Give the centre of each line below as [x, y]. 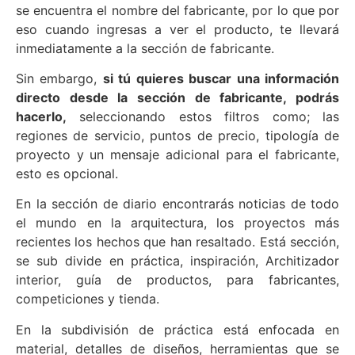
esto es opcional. [67, 173]
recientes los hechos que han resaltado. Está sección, [177, 242]
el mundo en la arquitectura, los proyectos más [177, 223]
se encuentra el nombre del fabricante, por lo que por [177, 10]
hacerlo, [41, 116]
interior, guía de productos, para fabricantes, [177, 280]
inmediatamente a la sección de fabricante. [145, 48]
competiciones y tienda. [88, 299]
